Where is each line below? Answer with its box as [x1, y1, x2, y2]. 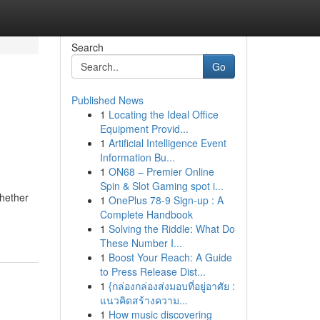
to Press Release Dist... [99, 264, 206, 279]
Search [71, 40, 104, 54]
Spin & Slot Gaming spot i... [99, 179, 224, 193]
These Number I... [99, 236, 182, 250]
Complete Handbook [99, 207, 193, 221]
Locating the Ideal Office [108, 107, 219, 121]
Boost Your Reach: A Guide [108, 250, 232, 264]
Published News [71, 93, 144, 107]
